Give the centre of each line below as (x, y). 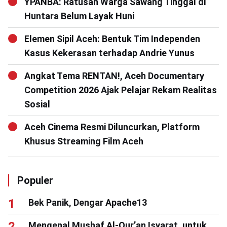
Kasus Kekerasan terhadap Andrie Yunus (109, 53)
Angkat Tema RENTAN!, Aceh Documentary (114, 75)
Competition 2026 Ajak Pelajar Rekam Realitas (121, 90)
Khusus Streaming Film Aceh (84, 141)
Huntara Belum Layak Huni (79, 16)
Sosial (37, 104)
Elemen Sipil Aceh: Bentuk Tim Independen (112, 39)
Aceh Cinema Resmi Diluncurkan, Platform (112, 127)
